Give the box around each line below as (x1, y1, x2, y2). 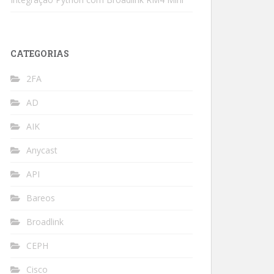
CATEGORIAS (10, 48, 69, 59)
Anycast (26, 144, 57, 156)
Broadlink (26, 216, 64, 228)
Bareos (26, 192, 55, 204)
